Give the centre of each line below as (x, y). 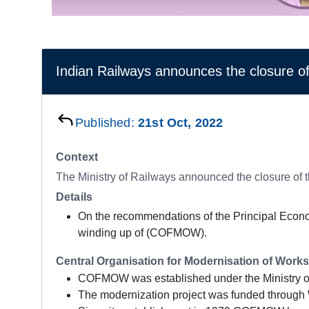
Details (74, 197)
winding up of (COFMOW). (142, 232)
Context (77, 157)
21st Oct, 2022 (180, 122)
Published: (107, 122)
